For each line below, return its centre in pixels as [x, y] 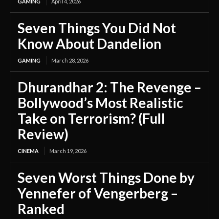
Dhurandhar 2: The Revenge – [109, 87]
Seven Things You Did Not [97, 28]
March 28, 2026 [70, 61]
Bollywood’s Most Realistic [100, 103]
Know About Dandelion [89, 44]
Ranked [41, 209]
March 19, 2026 [68, 151]
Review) [43, 134]
